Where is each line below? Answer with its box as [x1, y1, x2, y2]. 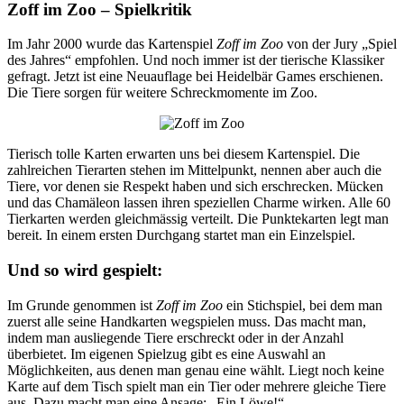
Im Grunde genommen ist [7, 297, 156, 313]
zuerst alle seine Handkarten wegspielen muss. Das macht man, [7, 313, 366, 329]
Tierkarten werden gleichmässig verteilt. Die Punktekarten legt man [7, 211, 389, 227]
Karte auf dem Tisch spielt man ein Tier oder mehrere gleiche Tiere [7, 378, 386, 394]
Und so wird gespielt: [7, 261, 162, 280]
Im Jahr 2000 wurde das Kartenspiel [7, 36, 216, 52]
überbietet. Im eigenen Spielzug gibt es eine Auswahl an [7, 345, 326, 362]
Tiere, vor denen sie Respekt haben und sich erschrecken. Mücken [7, 179, 383, 195]
